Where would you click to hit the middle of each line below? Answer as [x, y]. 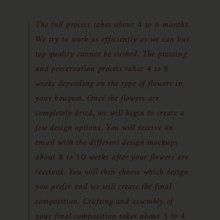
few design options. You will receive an [105, 128]
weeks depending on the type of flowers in [109, 84]
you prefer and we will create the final [104, 187]
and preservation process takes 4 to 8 [102, 69]
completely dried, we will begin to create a [110, 113]
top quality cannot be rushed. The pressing [111, 54]
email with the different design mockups [107, 143]
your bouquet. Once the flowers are [97, 98]
